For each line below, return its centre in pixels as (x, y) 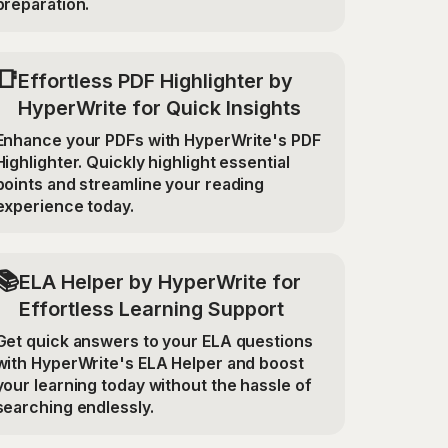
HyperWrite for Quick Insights (160, 107)
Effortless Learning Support (151, 309)
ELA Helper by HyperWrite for (159, 282)
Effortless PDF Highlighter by (156, 80)
